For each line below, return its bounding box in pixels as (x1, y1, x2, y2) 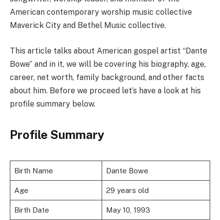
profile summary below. (10, 99, 95, 109)
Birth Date (14, 206, 49, 215)
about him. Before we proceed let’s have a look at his (10, 85, 201, 95)
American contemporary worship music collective (10, 7, 192, 17)
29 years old (106, 186, 149, 195)
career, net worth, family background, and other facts (10, 72, 204, 82)
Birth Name (14, 166, 53, 175)
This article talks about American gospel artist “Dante (10, 46, 207, 55)
